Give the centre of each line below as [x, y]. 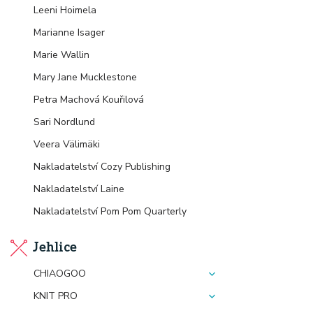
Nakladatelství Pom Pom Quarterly [110, 211]
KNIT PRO [56, 296]
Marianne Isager [69, 32]
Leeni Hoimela [65, 10]
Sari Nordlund [64, 122]
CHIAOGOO [60, 274]
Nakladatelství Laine [79, 189]
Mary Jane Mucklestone [85, 77]
